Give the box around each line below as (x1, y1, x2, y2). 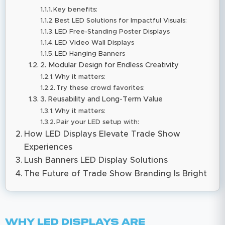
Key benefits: (53, 6, 98, 13)
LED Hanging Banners (55, 50, 126, 57)
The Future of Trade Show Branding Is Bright (24, 169, 207, 178)
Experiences (24, 143, 73, 151)
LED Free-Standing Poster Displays (55, 28, 170, 35)
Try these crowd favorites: (56, 84, 145, 91)
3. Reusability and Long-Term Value (40, 95, 163, 103)
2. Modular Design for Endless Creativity (40, 61, 179, 69)
